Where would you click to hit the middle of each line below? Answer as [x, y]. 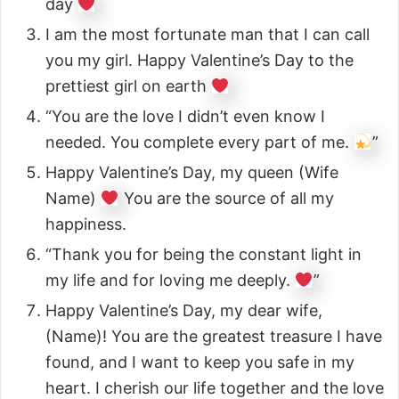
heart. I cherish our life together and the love [215, 387]
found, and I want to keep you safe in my [200, 362]
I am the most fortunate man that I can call [208, 34]
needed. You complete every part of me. [199, 142]
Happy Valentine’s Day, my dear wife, [184, 310]
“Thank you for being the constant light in [204, 254]
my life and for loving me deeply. [170, 280]
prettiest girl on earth [128, 85]
